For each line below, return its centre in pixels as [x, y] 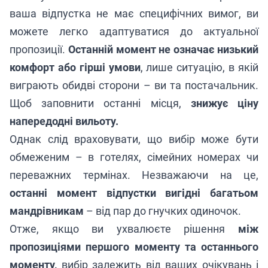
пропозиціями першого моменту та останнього [134, 246]
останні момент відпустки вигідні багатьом [134, 193]
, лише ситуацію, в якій [200, 67]
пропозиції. [39, 49]
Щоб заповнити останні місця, [100, 103]
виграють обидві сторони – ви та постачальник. [134, 85]
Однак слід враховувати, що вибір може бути [134, 139]
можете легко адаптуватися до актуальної [134, 31]
